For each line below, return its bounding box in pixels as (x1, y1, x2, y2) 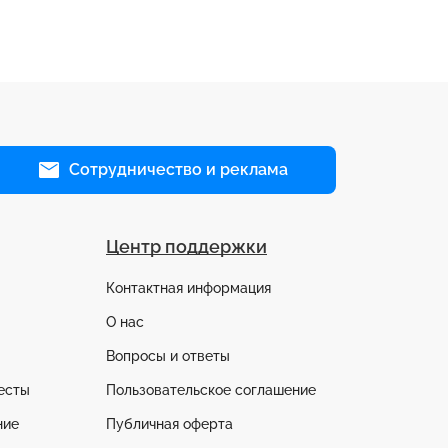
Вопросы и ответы (106, 348, 230, 365)
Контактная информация (106, 280, 271, 297)
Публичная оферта (106, 416, 233, 433)
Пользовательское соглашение (106, 382, 316, 399)
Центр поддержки (106, 236, 267, 258)
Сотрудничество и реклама (69, 160, 288, 180)
